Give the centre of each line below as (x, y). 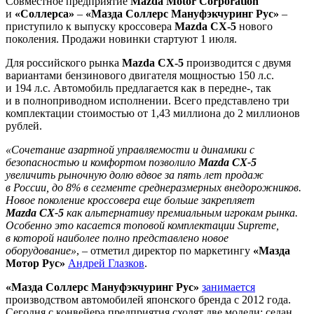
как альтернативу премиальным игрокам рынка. (181, 212)
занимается (228, 287)
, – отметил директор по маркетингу (165, 250)
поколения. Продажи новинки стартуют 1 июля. (121, 39)
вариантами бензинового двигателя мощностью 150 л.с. (140, 75)
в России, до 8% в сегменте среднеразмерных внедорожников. (153, 187)
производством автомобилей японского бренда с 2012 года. (148, 299)
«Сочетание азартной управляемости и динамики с (130, 149)
